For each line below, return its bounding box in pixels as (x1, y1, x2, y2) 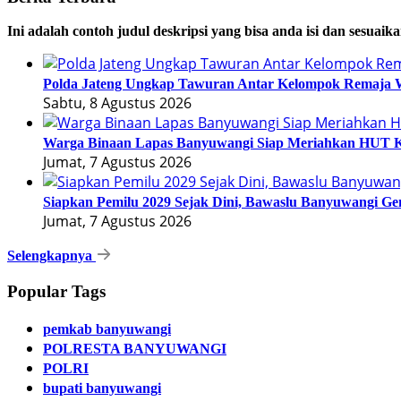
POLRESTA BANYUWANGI (43, 340, 226, 356)
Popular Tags (7, 282, 106, 302)
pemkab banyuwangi (43, 320, 171, 337)
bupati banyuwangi (43, 380, 161, 396)
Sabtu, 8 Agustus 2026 (43, 93, 192, 114)
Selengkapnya (7, 248, 96, 264)
